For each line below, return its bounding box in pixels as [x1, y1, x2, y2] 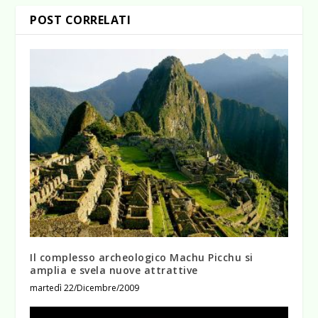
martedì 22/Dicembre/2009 [30, 282, 140, 295]
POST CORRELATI [30, 12, 131, 28]
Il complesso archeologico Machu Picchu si [30, 251, 253, 265]
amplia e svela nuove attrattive [30, 263, 198, 278]
